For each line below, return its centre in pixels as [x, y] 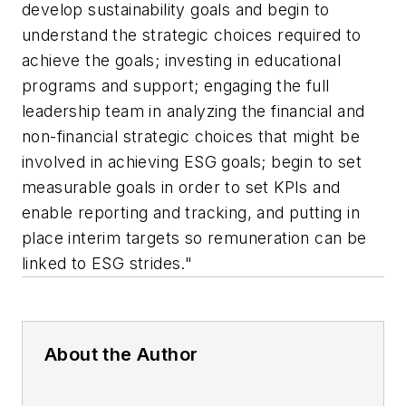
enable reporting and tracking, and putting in [191, 212]
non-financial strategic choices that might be [191, 136]
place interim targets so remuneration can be [194, 237]
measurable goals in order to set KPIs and [181, 187]
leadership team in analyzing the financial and [193, 111]
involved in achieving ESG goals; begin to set [192, 161]
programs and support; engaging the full [176, 85]
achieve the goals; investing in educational [182, 60]
